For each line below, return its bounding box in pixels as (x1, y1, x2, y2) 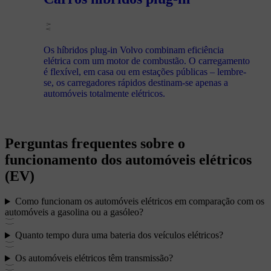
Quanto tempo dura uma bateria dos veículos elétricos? (15, 230, 223, 241)
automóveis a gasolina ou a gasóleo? (5, 207, 143, 218)
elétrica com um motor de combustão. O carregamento (44, 55, 250, 66)
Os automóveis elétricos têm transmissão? (15, 253, 173, 264)
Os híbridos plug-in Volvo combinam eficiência (44, 44, 224, 55)
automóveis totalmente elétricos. (44, 88, 165, 99)
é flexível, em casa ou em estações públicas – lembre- (44, 66, 246, 77)
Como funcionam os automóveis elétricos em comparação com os (15, 196, 264, 207)
